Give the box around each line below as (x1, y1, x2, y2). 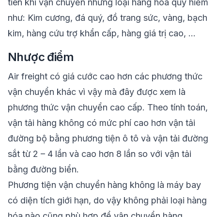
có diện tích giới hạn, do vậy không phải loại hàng (8, 195, 207, 205)
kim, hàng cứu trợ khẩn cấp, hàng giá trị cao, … (8, 28, 196, 38)
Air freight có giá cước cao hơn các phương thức (8, 71, 202, 81)
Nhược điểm (8, 50, 74, 64)
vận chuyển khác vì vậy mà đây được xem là (8, 87, 186, 97)
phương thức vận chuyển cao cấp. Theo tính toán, (8, 102, 208, 112)
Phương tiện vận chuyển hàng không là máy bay (8, 180, 201, 190)
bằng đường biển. (8, 164, 79, 174)
